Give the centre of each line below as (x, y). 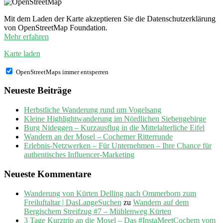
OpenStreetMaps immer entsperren (62, 72)
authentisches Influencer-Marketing (79, 155)
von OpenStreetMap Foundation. (56, 27)
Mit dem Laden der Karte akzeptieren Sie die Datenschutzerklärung (110, 18)
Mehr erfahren (26, 36)
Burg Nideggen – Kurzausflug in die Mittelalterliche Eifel (114, 128)
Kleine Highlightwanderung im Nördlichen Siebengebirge (115, 119)
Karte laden (22, 53)
